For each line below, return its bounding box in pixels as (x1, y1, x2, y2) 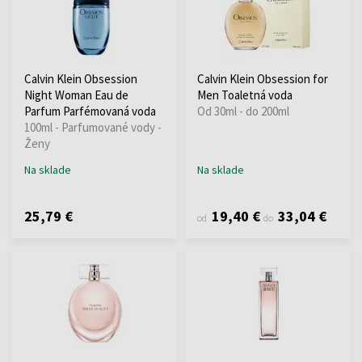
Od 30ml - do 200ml (197, 103, 289, 119)
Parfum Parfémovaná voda (24, 103, 156, 119)
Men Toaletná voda (197, 86, 293, 103)
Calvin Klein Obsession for (197, 70, 328, 86)
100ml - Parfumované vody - (24, 119, 162, 135)
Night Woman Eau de (24, 86, 128, 103)
